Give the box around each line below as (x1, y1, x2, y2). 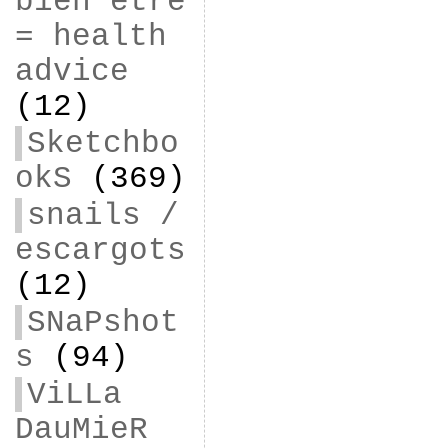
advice (14, 54, 129, 89)
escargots (14, 233, 186, 268)
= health (14, 19, 167, 54)
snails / (26, 198, 179, 233)
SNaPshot (26, 305, 179, 340)
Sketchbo (26, 126, 179, 161)
